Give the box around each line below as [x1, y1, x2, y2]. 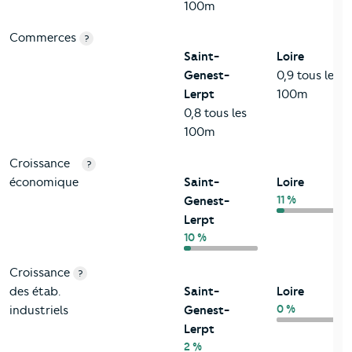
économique [9, 175, 79, 190]
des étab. [9, 284, 60, 299]
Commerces [9, 31, 76, 46]
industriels [9, 303, 68, 318]
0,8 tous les [184, 106, 247, 121]
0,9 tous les [277, 68, 339, 83]
